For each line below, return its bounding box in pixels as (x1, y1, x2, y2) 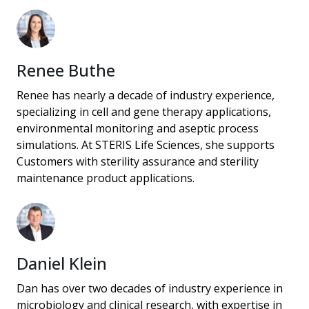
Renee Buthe (17, 59, 115, 82)
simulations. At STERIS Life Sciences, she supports (17, 137, 275, 153)
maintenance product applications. (17, 170, 195, 186)
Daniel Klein (17, 252, 107, 275)
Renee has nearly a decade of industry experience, (17, 88, 275, 103)
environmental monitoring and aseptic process (17, 121, 259, 137)
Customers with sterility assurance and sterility (17, 154, 259, 170)
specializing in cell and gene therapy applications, (17, 104, 271, 120)
